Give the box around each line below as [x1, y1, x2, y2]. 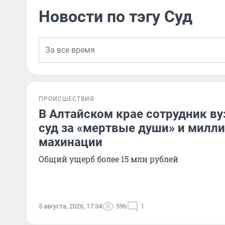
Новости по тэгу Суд [39, 7, 192, 26]
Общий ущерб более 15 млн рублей [39, 154, 178, 164]
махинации [39, 135, 102, 149]
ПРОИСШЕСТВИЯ [39, 95, 94, 102]
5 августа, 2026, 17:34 [39, 202, 102, 210]
